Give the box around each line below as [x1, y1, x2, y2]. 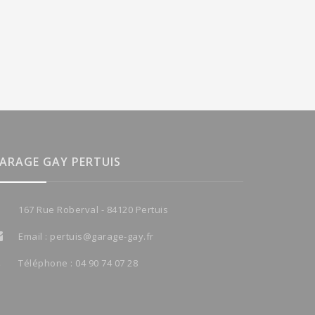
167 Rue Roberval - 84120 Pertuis [18, 203, 168, 217]
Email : [18, 230, 50, 243]
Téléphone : [18, 257, 75, 270]
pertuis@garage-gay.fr [50, 230, 154, 243]
